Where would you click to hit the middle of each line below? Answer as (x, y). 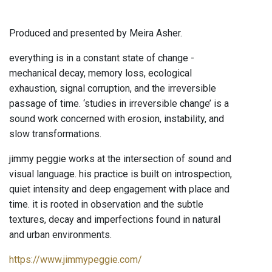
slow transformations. (56, 134)
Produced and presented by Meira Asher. (96, 33)
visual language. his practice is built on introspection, (121, 174)
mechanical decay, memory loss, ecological (100, 73)
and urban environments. (60, 235)
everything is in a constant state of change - (102, 58)
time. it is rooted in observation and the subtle (106, 205)
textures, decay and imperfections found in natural (115, 220)
